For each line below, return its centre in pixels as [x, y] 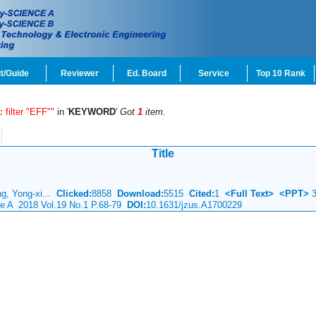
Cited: [199, 194]
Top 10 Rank [281, 73]
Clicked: [74, 194]
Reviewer [80, 73]
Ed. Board [147, 73]
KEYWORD [92, 112]
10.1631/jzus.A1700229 [194, 205]
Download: [140, 194]
